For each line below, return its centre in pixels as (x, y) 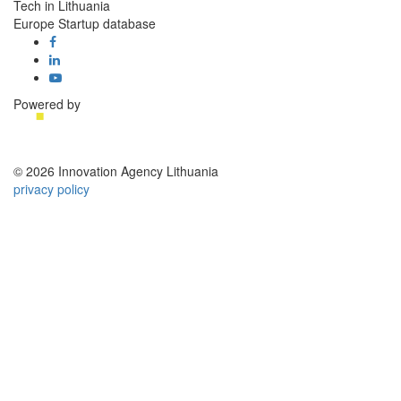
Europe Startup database (85, 23)
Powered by (47, 104)
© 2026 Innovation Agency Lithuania (116, 171)
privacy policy (51, 189)
